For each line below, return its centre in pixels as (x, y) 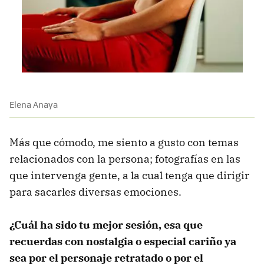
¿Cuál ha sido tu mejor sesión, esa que (106, 225)
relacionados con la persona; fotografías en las (125, 159)
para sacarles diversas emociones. (95, 192)
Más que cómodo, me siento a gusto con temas (124, 143)
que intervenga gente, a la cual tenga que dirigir (129, 176)
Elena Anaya (34, 105)
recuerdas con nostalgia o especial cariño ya (123, 242)
